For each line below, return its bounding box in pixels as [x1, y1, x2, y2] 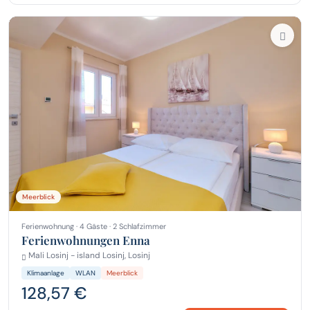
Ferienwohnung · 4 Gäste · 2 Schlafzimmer [21, 221, 166, 232]
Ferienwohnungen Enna [21, 232, 150, 248]
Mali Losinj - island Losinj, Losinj [26, 250, 150, 262]
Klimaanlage [27, 268, 64, 277]
